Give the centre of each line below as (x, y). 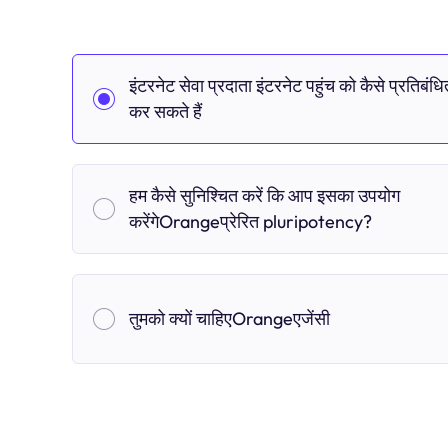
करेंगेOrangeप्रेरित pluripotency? (250, 221)
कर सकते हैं (165, 111)
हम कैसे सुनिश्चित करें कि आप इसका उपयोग (264, 195)
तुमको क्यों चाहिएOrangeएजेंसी (229, 318)
